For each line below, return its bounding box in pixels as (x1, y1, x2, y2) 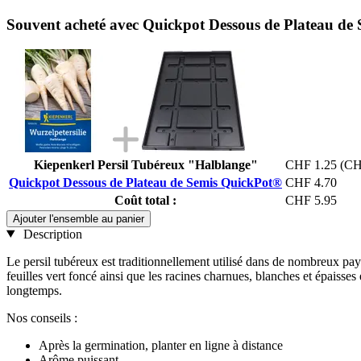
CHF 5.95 (285, 193, 337, 207)
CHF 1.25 (285, 157, 337, 172)
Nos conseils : (6, 310, 77, 325)
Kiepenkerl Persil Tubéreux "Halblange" (33, 157, 258, 172)
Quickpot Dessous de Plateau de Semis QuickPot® (9, 175, 282, 189)
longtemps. (6, 283, 62, 297)
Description (19, 226, 82, 241)
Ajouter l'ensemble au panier (13, 212, 144, 225)
